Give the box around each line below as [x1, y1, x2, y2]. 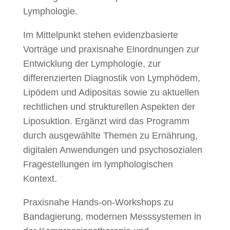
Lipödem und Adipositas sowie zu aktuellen [23, 87, 199, 98]
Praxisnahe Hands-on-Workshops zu [23, 197, 174, 207]
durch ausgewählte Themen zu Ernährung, [23, 130, 198, 141]
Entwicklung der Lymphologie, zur [23, 59, 161, 69]
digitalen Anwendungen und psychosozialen [23, 145, 202, 155]
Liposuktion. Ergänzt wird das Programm [23, 116, 189, 126]
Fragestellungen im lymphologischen [23, 159, 173, 169]
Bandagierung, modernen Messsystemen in [23, 212, 201, 222]
